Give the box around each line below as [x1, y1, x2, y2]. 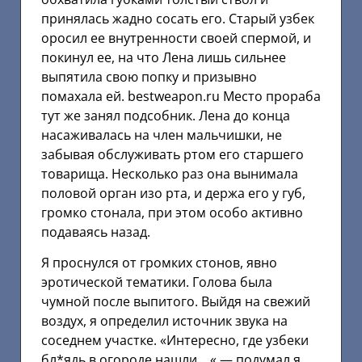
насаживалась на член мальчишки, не [41, 125, 282, 144]
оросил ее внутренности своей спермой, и [41, 28, 311, 47]
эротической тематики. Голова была [41, 273, 272, 292]
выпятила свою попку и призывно [41, 67, 257, 86]
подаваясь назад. [41, 222, 150, 241]
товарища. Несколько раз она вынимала [41, 164, 298, 183]
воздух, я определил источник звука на [41, 312, 288, 330]
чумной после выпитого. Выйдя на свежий [41, 293, 310, 311]
